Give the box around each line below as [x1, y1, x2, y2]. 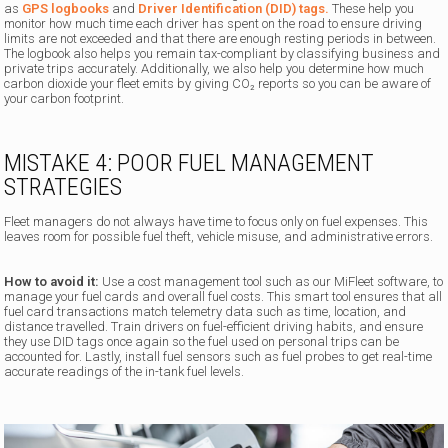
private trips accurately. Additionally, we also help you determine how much [4, 61, 425, 77]
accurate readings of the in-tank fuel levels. [4, 364, 245, 380]
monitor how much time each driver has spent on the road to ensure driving [4, 16, 423, 32]
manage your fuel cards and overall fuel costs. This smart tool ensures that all [4, 289, 443, 305]
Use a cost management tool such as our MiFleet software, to [99, 274, 444, 290]
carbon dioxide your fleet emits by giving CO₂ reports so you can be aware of [4, 76, 432, 92]
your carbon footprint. [4, 91, 125, 107]
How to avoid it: [4, 274, 100, 290]
